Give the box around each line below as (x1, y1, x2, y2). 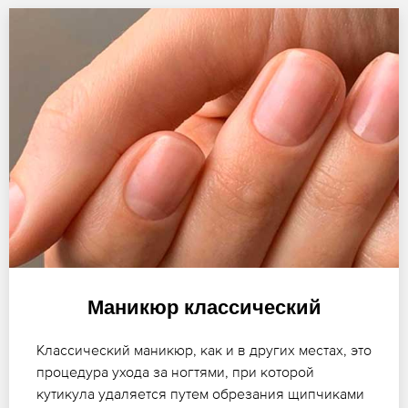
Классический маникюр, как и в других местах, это (36, 342, 372, 359)
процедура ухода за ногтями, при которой (36, 363, 314, 381)
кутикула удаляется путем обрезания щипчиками (36, 385, 364, 403)
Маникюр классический (87, 296, 321, 320)
